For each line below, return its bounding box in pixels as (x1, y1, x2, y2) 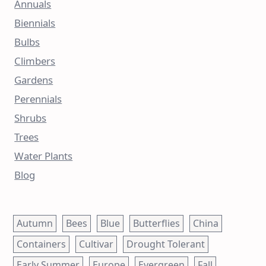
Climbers (14, 53, 56, 68)
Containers (17, 237, 66, 251)
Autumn (17, 217, 53, 230)
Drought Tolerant (126, 237, 205, 251)
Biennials (14, 15, 56, 30)
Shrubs (14, 110, 47, 125)
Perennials (14, 91, 62, 106)
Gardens (14, 72, 53, 87)
